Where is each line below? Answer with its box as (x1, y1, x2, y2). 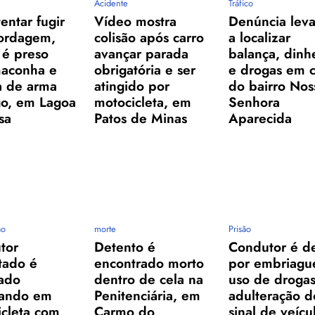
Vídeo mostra (94, 11, 177, 32)
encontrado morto (94, 253, 205, 274)
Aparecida (229, 108, 292, 129)
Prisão (229, 222, 252, 236)
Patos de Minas (94, 108, 188, 129)
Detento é (94, 237, 156, 257)
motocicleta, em (94, 92, 192, 112)
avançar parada (94, 44, 189, 64)
